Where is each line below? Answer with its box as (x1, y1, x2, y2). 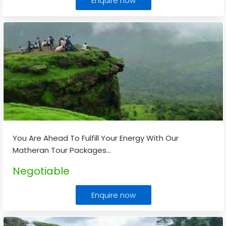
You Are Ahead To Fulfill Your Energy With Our (13, 133, 179, 143)
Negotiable (13, 164, 70, 178)
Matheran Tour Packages (13, 145, 106, 155)
